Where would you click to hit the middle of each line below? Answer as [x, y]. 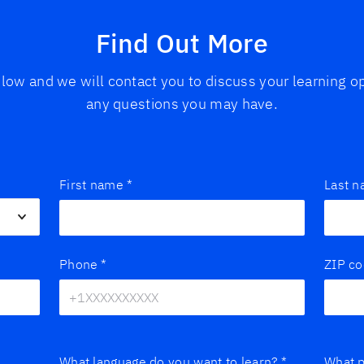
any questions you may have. [182, 103]
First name [91, 184]
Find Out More [182, 43]
